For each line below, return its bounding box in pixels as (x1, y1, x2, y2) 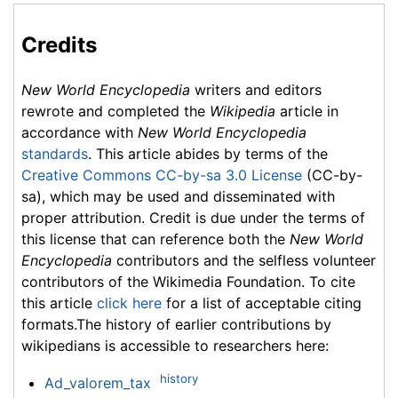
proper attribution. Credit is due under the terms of (21, 208, 365, 227)
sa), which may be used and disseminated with (21, 187, 335, 205)
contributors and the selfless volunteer (112, 251, 376, 269)
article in (275, 101, 338, 120)
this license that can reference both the (21, 229, 290, 248)
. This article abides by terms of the (88, 144, 328, 163)
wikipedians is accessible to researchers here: (21, 336, 329, 354)
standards (21, 144, 88, 163)
